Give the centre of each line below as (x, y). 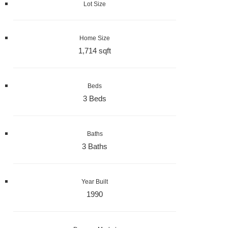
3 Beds (95, 99)
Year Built (95, 182)
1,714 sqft (95, 51)
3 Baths (95, 147)
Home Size (95, 38)
